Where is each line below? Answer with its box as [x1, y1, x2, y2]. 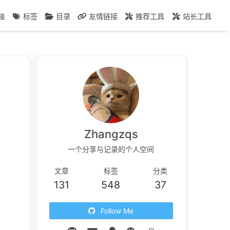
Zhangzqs [84, 127, 138, 141]
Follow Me [101, 206, 134, 216]
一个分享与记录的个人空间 [68, 145, 155, 154]
